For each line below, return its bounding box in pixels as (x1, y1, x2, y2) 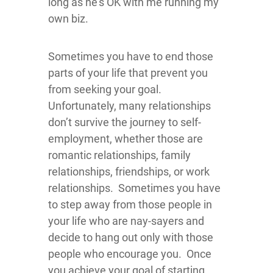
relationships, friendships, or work (48, 165, 210, 178)
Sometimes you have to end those (48, 50, 213, 63)
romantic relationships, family (48, 149, 191, 161)
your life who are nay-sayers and (48, 214, 204, 227)
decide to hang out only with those (48, 231, 213, 244)
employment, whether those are (48, 132, 203, 145)
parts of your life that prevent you (48, 66, 208, 79)
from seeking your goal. (48, 83, 164, 96)
